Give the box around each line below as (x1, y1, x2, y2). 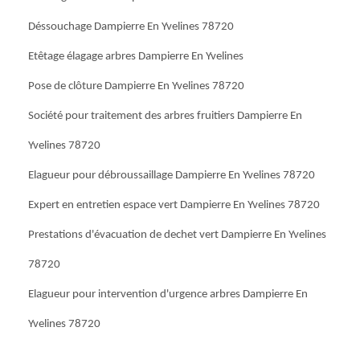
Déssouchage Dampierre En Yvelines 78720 (28, 21, 234, 33)
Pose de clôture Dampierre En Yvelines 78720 (28, 80, 244, 92)
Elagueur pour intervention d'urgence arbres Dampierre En (28, 288, 308, 301)
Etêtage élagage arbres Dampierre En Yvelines (28, 51, 243, 63)
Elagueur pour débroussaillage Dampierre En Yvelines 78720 (28, 170, 315, 182)
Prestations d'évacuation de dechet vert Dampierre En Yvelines (28, 229, 326, 241)
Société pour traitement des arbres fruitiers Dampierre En (28, 110, 302, 122)
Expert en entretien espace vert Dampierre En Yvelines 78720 (28, 199, 320, 211)
